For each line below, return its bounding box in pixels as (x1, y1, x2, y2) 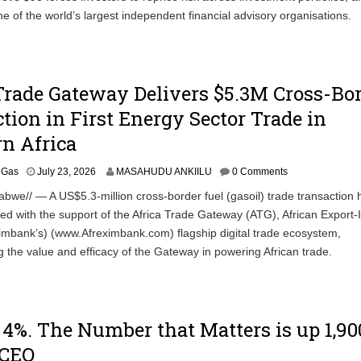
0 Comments (232, 166, 288, 177)
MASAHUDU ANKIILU (116, 166, 212, 177)
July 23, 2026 (37, 166, 96, 177)
